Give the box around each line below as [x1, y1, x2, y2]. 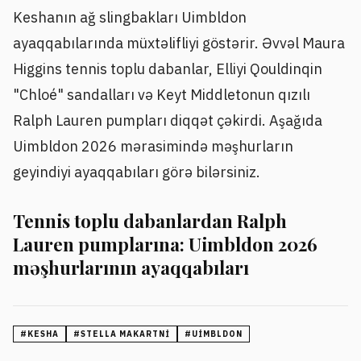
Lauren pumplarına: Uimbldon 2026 [13, 231, 317, 256]
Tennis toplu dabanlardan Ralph [13, 208, 287, 233]
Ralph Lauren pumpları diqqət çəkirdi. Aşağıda [13, 111, 322, 131]
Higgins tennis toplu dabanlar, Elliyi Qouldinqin [13, 60, 322, 79]
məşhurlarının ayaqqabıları [13, 255, 249, 280]
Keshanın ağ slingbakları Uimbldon [13, 8, 247, 27]
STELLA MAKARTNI [81, 328, 170, 339]
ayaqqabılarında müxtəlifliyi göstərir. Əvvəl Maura [13, 34, 345, 53]
